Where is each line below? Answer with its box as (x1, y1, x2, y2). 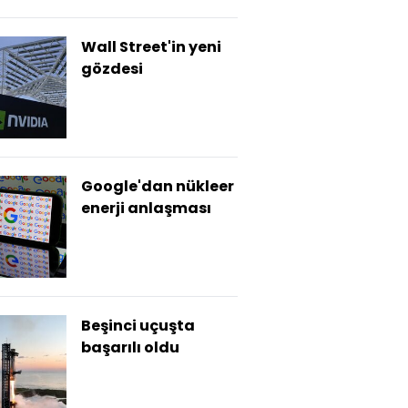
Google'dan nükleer (81, 176, 234, 197)
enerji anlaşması (81, 198, 211, 219)
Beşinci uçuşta (81, 315, 195, 336)
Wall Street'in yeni (81, 36, 221, 57)
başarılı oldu (81, 337, 179, 358)
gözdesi (81, 58, 143, 79)
